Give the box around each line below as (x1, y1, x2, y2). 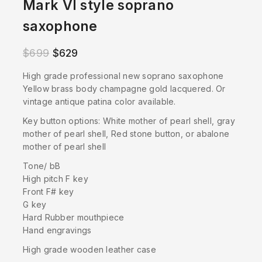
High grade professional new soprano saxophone (23, 70, 224, 81)
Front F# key (23, 187, 74, 197)
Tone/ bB (23, 161, 61, 171)
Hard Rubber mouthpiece (23, 212, 125, 223)
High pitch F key (23, 174, 88, 184)
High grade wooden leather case (23, 244, 156, 255)
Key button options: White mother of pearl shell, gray (23, 115, 235, 126)
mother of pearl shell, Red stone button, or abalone (23, 128, 230, 139)
